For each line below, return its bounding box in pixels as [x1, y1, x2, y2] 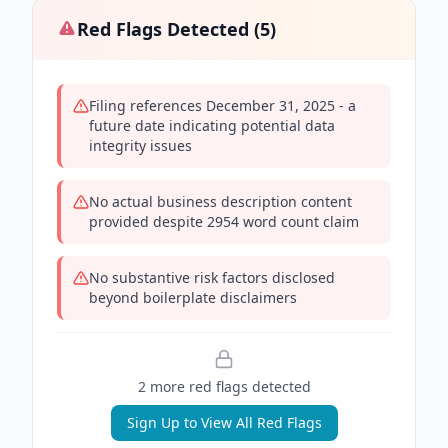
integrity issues [89, 136, 192, 155]
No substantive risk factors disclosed [89, 268, 335, 287]
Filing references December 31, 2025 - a [89, 96, 356, 115]
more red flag [145, 377, 241, 396]
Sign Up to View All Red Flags [126, 413, 322, 432]
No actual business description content [89, 192, 352, 211]
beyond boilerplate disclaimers [89, 288, 297, 307]
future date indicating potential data [89, 116, 335, 135]
